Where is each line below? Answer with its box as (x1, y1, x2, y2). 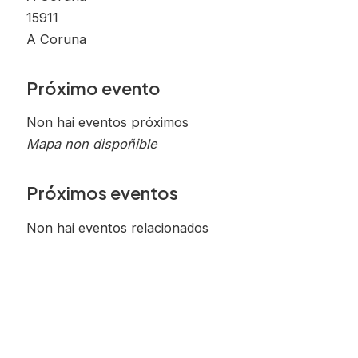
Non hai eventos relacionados (26, 219, 209, 236)
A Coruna (26, 30, 87, 47)
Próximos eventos (26, 181, 179, 204)
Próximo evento (26, 76, 161, 99)
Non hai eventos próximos (26, 114, 189, 131)
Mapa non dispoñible (26, 136, 158, 153)
